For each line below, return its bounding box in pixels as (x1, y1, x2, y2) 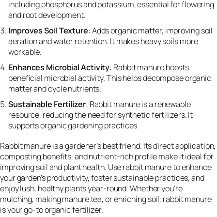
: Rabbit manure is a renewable (85, 98, 191, 109)
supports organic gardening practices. (8, 120, 139, 131)
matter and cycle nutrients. (8, 83, 102, 94)
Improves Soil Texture (8, 25, 88, 36)
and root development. (8, 9, 86, 20)
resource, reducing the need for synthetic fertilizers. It (8, 109, 193, 120)
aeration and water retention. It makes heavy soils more (8, 35, 198, 46)
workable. (8, 46, 42, 57)
